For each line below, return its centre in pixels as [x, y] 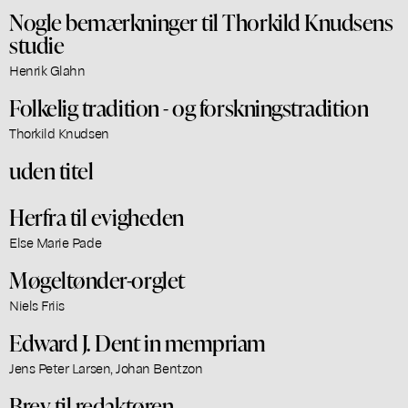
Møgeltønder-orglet [97, 279]
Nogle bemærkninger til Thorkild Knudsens [201, 21]
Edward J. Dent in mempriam [138, 342]
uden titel [51, 170]
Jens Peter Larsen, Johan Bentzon [106, 367]
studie [37, 44]
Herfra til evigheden [97, 216]
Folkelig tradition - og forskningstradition [189, 107]
